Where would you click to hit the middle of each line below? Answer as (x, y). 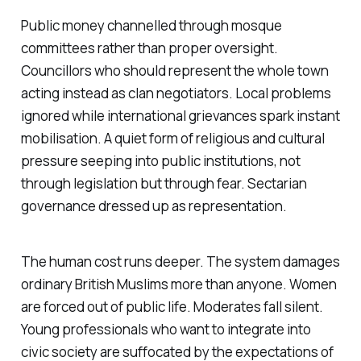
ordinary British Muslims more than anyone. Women (178, 284)
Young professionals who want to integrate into (166, 330)
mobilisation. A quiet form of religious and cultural (172, 139)
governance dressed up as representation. (154, 206)
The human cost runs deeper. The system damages (180, 262)
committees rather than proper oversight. (149, 48)
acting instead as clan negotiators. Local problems (176, 93)
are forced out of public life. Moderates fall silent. (172, 307)
